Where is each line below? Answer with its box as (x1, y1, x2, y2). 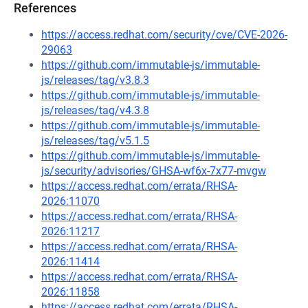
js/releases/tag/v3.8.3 (41, 74, 149, 87)
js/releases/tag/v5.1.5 (41, 134, 149, 147)
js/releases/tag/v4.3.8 (41, 104, 149, 117)
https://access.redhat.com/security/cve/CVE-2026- (41, 28, 287, 41)
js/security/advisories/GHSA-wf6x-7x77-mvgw (41, 164, 266, 177)
